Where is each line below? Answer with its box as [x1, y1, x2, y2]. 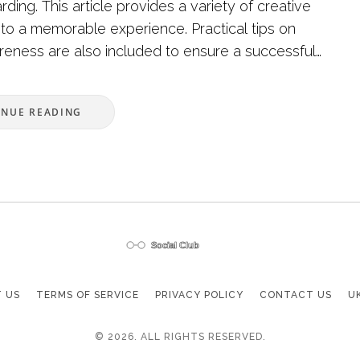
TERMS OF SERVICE [36, 288, 139, 301]
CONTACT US [260, 288, 332, 301]
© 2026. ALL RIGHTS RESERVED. [94, 330, 266, 342]
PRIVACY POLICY [155, 288, 243, 301]
